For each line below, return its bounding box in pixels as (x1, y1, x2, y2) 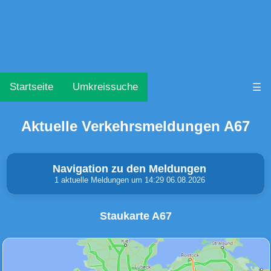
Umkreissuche (73, 81, 138, 93)
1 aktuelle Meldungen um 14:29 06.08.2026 (54, 175, 205, 185)
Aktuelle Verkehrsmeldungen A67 (21, 118, 250, 135)
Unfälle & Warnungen (30, 232, 118, 243)
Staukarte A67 (99, 210, 172, 223)
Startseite (10, 81, 53, 93)
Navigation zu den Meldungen (53, 163, 206, 175)
